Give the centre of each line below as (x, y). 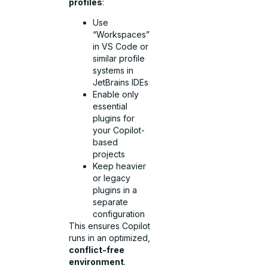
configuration (119, 214)
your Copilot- (119, 130)
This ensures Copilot (110, 226)
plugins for (114, 118)
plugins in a (115, 190)
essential (110, 106)
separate (111, 202)
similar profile (119, 59)
